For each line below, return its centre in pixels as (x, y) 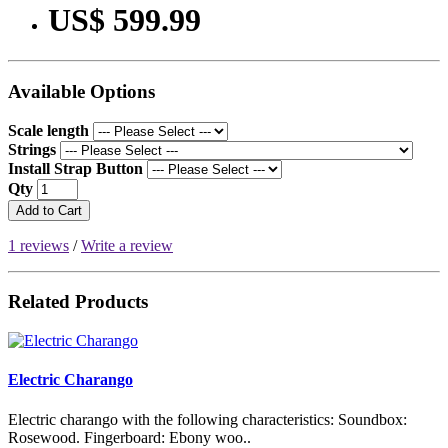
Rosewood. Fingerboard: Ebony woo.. (129, 437)
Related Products (78, 302)
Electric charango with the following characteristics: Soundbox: (207, 419)
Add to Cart (49, 210)
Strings (32, 149)
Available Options (81, 91)
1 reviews (38, 245)
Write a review (127, 245)
